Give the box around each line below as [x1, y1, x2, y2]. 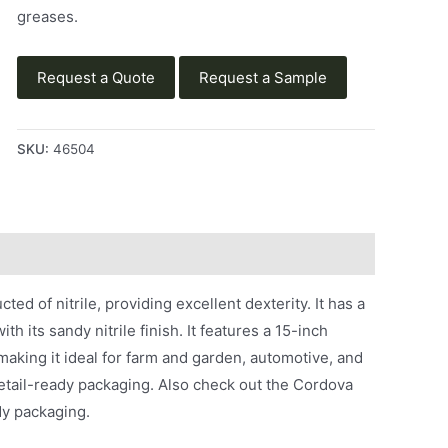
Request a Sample [198, 68, 327, 88]
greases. [16, 6, 78, 26]
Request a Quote [36, 68, 155, 88]
